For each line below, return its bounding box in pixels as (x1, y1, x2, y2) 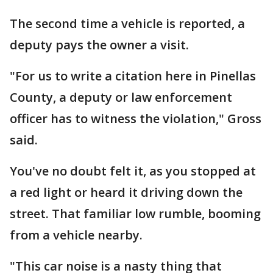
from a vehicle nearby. (10, 227, 143, 243)
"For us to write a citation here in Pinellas (10, 68, 256, 84)
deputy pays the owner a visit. (10, 37, 189, 53)
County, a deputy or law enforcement (10, 89, 232, 105)
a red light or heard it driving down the (10, 184, 243, 200)
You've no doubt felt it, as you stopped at (10, 163, 256, 179)
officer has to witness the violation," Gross (10, 110, 261, 127)
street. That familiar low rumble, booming (10, 205, 261, 222)
